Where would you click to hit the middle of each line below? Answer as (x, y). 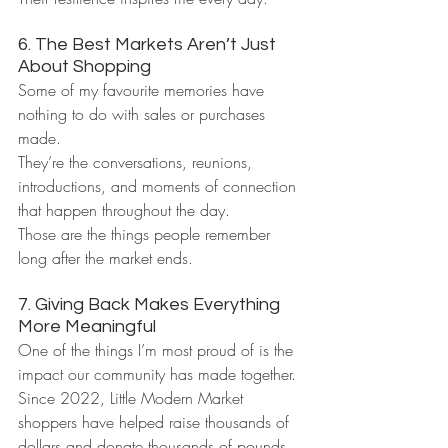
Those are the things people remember (146, 234)
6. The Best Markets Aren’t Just (149, 44)
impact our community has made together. (157, 374)
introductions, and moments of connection (159, 186)
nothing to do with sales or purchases (144, 114)
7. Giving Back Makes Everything (151, 304)
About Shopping (84, 66)
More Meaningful (87, 326)
